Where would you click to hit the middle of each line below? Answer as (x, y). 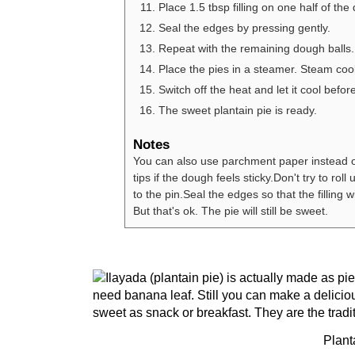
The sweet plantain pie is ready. (238, 111)
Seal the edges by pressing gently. (244, 28)
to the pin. (158, 195)
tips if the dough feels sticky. (203, 178)
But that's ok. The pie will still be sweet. (231, 211)
